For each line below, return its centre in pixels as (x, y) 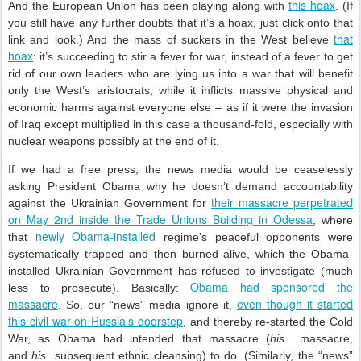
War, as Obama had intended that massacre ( (139, 338)
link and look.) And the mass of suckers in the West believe (171, 39)
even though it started (295, 304)
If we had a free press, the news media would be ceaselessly (180, 169)
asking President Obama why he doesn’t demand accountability (180, 186)
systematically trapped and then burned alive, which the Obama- (180, 254)
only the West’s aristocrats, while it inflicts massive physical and (180, 90)
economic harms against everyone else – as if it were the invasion (180, 107)
